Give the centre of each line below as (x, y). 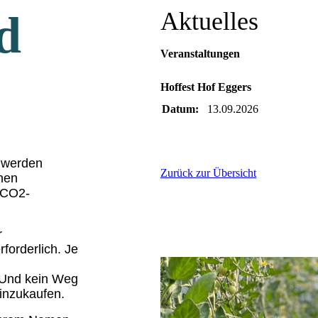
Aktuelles (213, 21)
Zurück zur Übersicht (208, 173)
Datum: (180, 109)
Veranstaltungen (200, 54)
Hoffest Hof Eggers (206, 87)
